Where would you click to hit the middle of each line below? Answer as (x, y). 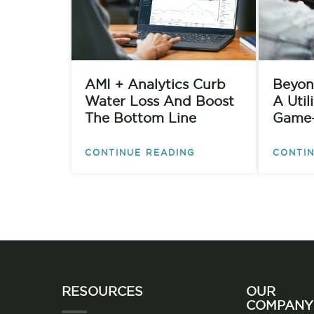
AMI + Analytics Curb (156, 85)
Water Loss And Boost (160, 102)
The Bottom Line (141, 118)
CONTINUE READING (140, 152)
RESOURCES (102, 292)
